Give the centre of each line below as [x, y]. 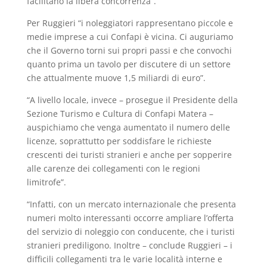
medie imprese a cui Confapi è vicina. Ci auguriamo [130, 37]
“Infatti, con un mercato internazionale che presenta [131, 204]
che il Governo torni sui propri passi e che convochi [129, 51]
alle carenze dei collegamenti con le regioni [113, 169]
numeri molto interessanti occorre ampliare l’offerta [130, 218]
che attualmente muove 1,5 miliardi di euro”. [116, 78]
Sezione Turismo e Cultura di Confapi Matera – [120, 114]
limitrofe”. [46, 182]
